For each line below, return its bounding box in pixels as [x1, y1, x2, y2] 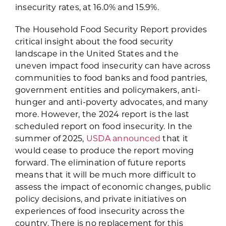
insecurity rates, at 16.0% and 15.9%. [15, 2, 159, 13]
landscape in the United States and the [15, 48, 179, 59]
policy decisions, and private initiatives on [15, 193, 187, 204]
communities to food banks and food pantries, [15, 72, 207, 83]
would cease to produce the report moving [15, 145, 194, 156]
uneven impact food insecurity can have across [15, 60, 210, 71]
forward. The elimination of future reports [15, 157, 186, 168]
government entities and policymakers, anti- [15, 84, 201, 95]
